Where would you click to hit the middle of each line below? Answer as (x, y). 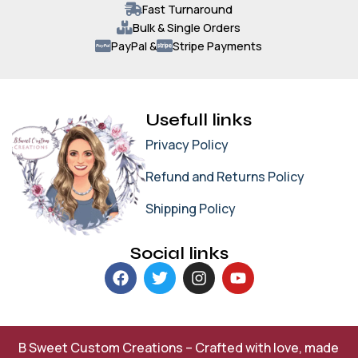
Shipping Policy (191, 208)
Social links (179, 254)
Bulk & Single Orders (187, 27)
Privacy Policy (187, 144)
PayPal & (134, 46)
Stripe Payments (218, 46)
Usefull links (199, 119)
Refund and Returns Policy (225, 176)
